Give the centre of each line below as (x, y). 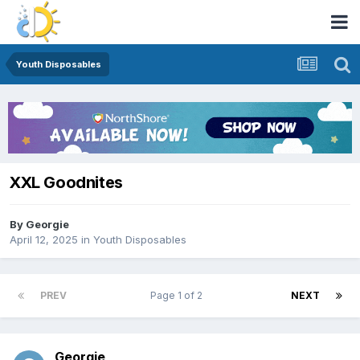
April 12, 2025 (44, 240)
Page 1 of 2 (179, 295)
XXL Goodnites (66, 183)
